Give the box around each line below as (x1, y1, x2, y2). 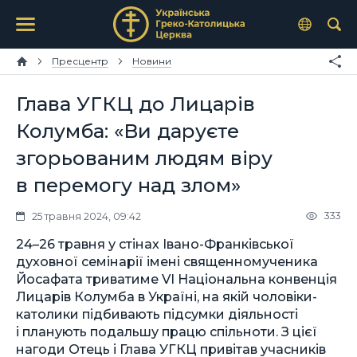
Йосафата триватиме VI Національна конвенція (16, 270, 337, 287)
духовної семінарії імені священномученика (16, 253, 318, 269)
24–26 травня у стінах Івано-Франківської (16, 235, 294, 252)
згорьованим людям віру (16, 146, 273, 170)
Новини (132, 55, 171, 67)
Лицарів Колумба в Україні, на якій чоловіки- (16, 288, 317, 304)
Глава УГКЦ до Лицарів (16, 92, 255, 116)
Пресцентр (52, 55, 108, 67)
